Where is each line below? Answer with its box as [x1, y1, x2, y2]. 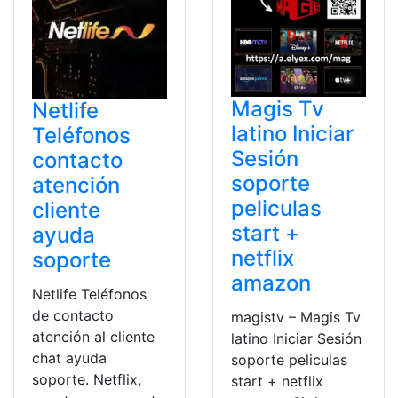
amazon [231, 269, 311, 296]
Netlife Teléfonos [32, 285, 147, 303]
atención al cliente [32, 328, 155, 346]
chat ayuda [32, 349, 107, 367]
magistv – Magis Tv [231, 307, 361, 326]
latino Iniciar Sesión [231, 329, 362, 347]
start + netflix [231, 371, 323, 390]
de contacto [32, 306, 114, 324]
